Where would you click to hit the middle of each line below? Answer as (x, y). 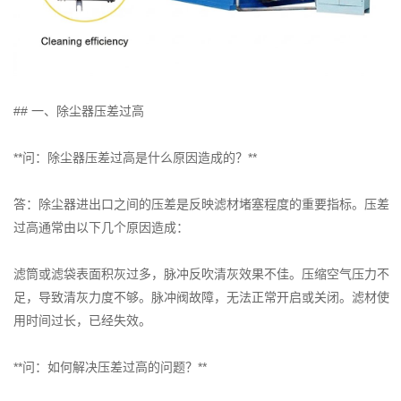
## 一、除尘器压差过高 (79, 111)
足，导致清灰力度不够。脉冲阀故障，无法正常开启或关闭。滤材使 (201, 298)
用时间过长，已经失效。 (82, 321)
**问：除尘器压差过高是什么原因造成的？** (135, 158)
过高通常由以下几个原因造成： (101, 228)
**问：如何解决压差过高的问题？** (110, 367)
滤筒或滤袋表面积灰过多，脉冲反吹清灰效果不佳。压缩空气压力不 (201, 274)
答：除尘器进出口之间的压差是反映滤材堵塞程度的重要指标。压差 (201, 205)
